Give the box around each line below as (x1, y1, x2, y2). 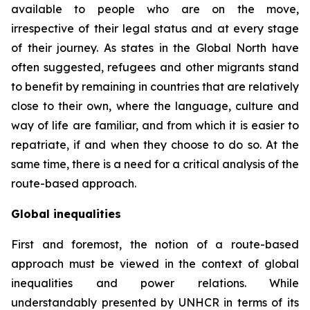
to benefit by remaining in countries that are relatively (11, 80, 299, 93)
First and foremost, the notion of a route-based (11, 237, 299, 251)
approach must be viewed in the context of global (11, 257, 299, 271)
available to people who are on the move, (11, 2, 299, 16)
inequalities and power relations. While (11, 276, 299, 290)
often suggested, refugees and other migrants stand (11, 60, 299, 74)
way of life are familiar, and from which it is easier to (11, 118, 299, 132)
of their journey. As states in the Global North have (11, 41, 299, 55)
